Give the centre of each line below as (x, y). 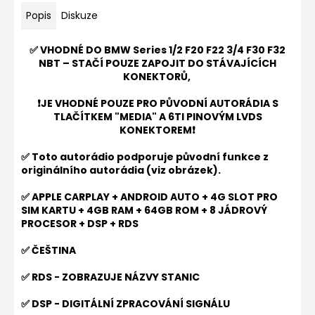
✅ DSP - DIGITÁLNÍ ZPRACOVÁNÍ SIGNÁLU (126, 304)
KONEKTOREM (156, 130)
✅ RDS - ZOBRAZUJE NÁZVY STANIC (110, 277)
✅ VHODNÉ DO (67, 50)
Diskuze (79, 15)
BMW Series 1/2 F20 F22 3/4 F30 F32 (195, 50)
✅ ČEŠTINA (49, 250)
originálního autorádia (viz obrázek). (121, 170)
